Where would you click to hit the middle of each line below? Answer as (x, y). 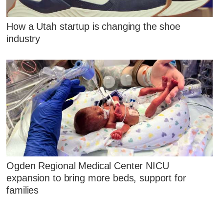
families (23, 190)
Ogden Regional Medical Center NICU (88, 165)
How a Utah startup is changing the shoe (93, 27)
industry (23, 39)
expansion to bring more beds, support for (96, 178)
